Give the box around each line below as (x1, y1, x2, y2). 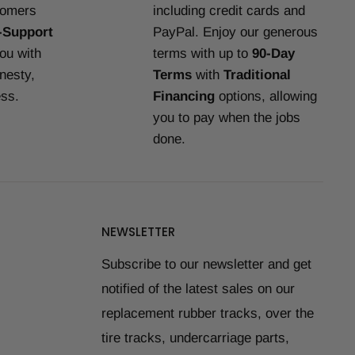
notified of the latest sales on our (101, 281, 295, 296)
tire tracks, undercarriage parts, (101, 330, 289, 345)
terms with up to (152, 46, 252, 62)
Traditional (223, 67, 291, 83)
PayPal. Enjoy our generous (152, 25, 318, 40)
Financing (152, 89, 215, 105)
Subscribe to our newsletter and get (101, 257, 311, 272)
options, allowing (214, 89, 317, 105)
